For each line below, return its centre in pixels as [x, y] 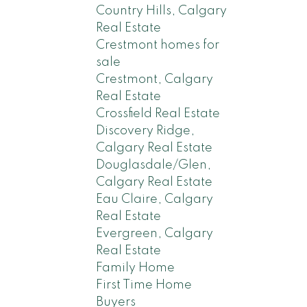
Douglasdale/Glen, [154, 165]
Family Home [136, 268]
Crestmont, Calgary [155, 79]
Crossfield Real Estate [158, 113]
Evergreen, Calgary [155, 233]
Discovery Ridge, [146, 131]
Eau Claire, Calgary [155, 199]
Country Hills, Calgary [162, 11]
